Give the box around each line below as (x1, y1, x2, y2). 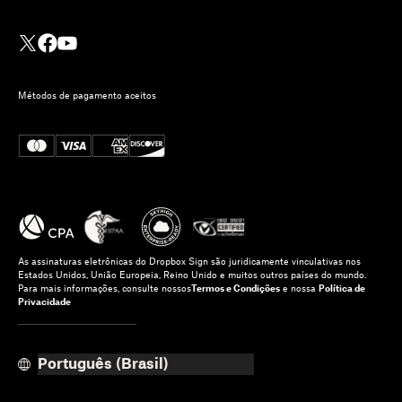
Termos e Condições (191, 284, 280, 293)
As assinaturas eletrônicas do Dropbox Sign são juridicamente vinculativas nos (18, 257, 361, 267)
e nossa (280, 284, 319, 293)
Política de (319, 284, 365, 293)
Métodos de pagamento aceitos (18, 91, 156, 100)
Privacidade (18, 297, 71, 307)
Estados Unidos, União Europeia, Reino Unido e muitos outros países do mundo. (18, 270, 366, 280)
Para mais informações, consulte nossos (18, 284, 191, 293)
